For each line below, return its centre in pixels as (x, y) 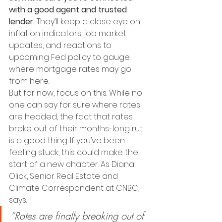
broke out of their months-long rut (77, 129)
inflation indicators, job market (69, 33)
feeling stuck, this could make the (75, 152)
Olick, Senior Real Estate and (64, 176)
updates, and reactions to (61, 45)
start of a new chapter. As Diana (73, 164)
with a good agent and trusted (69, 10)
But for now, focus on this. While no (77, 93)
